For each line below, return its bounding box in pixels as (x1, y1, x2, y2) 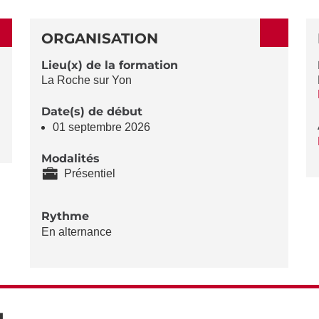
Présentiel (64, 167, 116, 180)
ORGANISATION (41, 29, 159, 47)
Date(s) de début (41, 105, 143, 119)
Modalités (41, 151, 100, 165)
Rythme (41, 209, 90, 224)
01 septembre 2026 (53, 120, 151, 133)
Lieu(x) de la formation (41, 58, 179, 72)
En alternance (41, 225, 113, 238)
